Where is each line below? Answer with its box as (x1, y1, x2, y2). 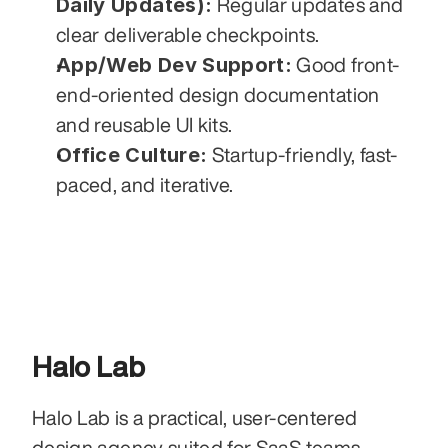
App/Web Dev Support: (56, 52, 292, 77)
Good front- (292, 53, 400, 75)
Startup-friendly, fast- (207, 143, 398, 165)
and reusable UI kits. (56, 113, 233, 135)
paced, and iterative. (56, 173, 234, 195)
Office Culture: (56, 142, 208, 167)
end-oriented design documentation (56, 83, 380, 105)
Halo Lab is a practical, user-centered (32, 406, 358, 428)
